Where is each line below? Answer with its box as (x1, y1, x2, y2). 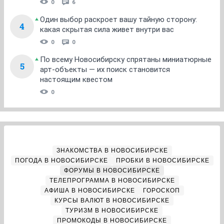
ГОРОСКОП (142, 186, 180, 194)
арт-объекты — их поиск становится (40, 64, 170, 74)
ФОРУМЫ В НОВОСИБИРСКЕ (64, 166, 160, 174)
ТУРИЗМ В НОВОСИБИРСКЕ (65, 206, 158, 214)
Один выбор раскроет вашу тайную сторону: (40, 14, 197, 24)
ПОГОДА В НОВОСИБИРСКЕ (14, 156, 108, 164)
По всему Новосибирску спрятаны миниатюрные (40, 54, 211, 64)
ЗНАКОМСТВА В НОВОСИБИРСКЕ (56, 146, 168, 154)
